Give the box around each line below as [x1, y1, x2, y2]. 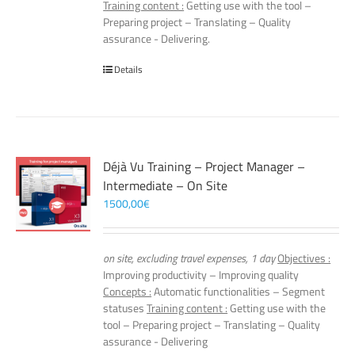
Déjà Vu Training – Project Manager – [103, 157, 306, 176]
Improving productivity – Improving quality [103, 266, 300, 283]
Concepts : [103, 283, 152, 300]
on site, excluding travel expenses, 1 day [103, 250, 276, 266]
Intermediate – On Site [103, 176, 228, 195]
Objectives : [277, 250, 331, 266]
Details [114, 62, 143, 77]
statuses [103, 300, 147, 316]
